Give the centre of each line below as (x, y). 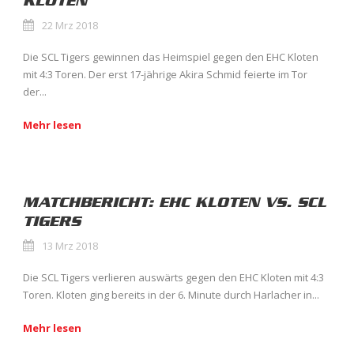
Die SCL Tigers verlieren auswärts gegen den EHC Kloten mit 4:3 (173, 278)
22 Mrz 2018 (70, 26)
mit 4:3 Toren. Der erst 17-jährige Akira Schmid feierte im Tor (165, 75)
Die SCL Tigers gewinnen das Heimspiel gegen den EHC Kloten (171, 57)
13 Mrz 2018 (70, 246)
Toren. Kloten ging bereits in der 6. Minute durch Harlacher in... (171, 295)
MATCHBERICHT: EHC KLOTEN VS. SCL (175, 203)
